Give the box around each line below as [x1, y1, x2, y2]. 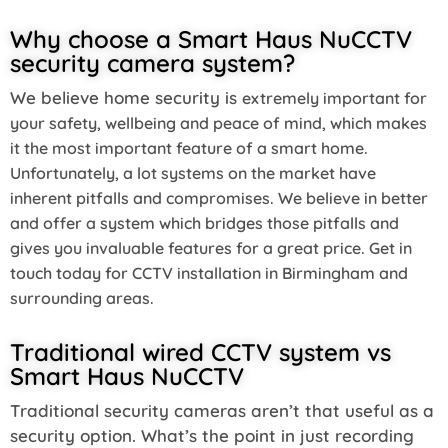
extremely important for [242, 87, 427, 108]
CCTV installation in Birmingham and [132, 262, 408, 283]
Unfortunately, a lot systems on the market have [10, 162, 376, 183]
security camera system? [10, 47, 295, 78]
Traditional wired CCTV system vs [10, 336, 391, 367]
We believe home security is [10, 86, 242, 108]
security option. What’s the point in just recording [10, 424, 414, 446]
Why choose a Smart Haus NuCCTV [10, 23, 412, 54]
